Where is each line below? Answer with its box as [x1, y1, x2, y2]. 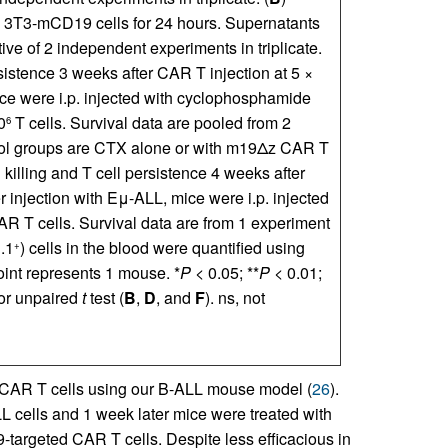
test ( [85, 286, 124, 309]
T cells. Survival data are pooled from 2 [10, 111, 291, 134]
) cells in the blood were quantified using [19, 236, 305, 259]
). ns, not [204, 286, 265, 309]
